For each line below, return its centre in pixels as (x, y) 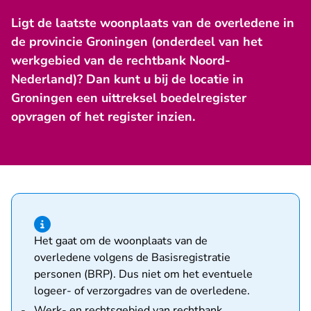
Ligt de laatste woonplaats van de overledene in (153, 23)
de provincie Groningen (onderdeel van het (137, 42)
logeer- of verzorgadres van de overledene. (142, 291)
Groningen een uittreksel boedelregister (129, 98)
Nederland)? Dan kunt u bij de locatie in (127, 79)
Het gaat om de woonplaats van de (121, 241)
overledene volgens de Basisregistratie (132, 258)
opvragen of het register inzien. (103, 117)
